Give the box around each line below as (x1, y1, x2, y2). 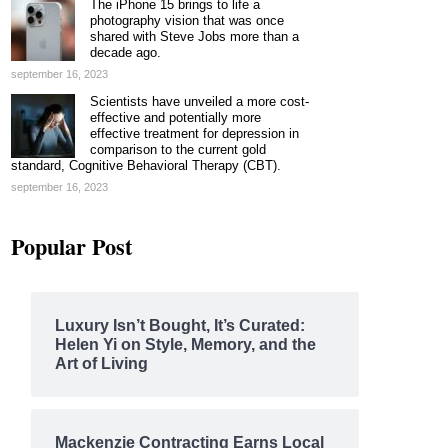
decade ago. (90, 45, 161, 60)
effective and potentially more (90, 110, 261, 125)
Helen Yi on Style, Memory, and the (54, 336, 316, 353)
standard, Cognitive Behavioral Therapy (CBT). (11, 158, 281, 173)
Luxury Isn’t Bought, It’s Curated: (54, 317, 305, 334)
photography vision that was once (90, 13, 284, 28)
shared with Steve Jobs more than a (90, 29, 299, 44)
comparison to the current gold (90, 142, 266, 157)
